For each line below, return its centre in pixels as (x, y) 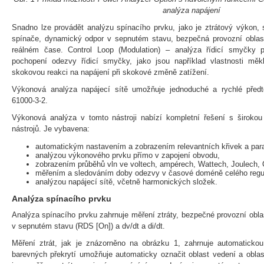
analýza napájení (192, 11)
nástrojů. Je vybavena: (51, 129)
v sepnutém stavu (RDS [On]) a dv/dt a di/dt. (88, 226)
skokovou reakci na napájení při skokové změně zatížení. (110, 72)
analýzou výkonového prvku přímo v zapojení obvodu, (128, 156)
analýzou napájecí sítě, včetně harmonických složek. (126, 182)
